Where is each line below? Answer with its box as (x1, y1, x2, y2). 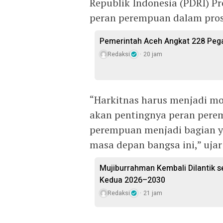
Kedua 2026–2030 (100, 174, 165, 186)
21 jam (143, 189, 162, 198)
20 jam (143, 50, 162, 59)
